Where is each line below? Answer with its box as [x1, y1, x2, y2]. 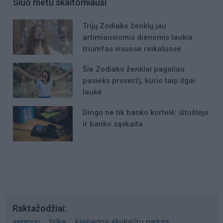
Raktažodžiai [12, 203, 64, 214]
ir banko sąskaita [83, 119, 143, 129]
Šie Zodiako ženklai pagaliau [83, 64, 185, 74]
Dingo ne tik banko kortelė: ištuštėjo [83, 108, 209, 117]
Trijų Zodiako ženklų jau [83, 21, 166, 30]
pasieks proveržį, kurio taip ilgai [83, 76, 195, 85]
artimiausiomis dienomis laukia [83, 32, 193, 42]
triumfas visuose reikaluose [83, 44, 181, 53]
